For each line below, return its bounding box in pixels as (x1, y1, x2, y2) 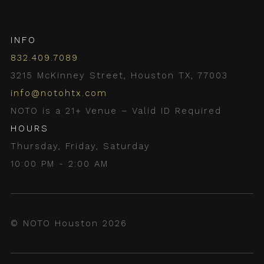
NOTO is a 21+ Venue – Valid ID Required (11, 105, 222, 116)
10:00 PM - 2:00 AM (11, 159, 108, 169)
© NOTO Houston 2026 (11, 218, 127, 229)
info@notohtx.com (11, 88, 107, 98)
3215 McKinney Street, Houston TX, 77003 (11, 70, 228, 81)
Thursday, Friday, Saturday (11, 141, 150, 151)
